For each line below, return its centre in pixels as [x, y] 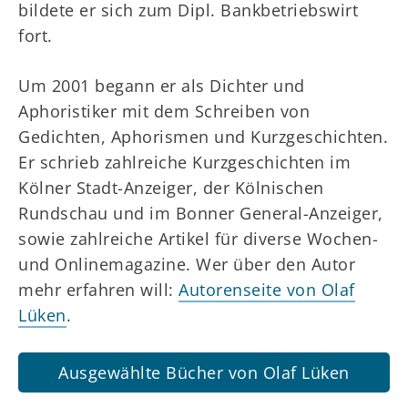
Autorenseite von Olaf [267, 290]
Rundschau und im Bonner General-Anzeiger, [201, 213]
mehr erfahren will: [98, 290]
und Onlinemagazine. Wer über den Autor [187, 264]
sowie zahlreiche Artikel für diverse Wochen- [198, 239]
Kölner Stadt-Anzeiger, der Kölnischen [171, 188]
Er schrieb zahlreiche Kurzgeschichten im [184, 162]
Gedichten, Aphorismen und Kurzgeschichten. [203, 137]
